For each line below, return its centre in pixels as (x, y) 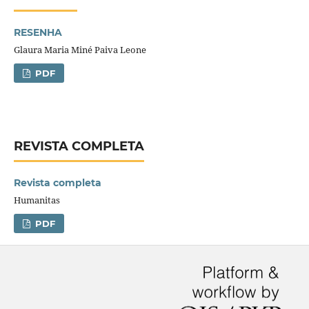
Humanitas (37, 200)
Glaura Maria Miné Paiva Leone (80, 49)
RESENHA (38, 32)
